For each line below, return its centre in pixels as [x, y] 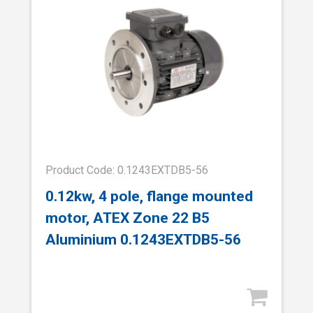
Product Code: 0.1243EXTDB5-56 [127, 170]
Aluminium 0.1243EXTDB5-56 [143, 240]
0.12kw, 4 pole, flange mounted [149, 196]
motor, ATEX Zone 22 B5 [128, 218]
